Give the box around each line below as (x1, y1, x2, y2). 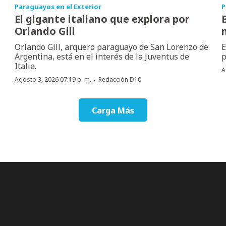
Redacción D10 (98, 75, 142, 84)
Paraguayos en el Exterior (15, 2, 102, 11)
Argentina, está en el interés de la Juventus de (15, 50, 190, 62)
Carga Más (92, 104, 134, 116)
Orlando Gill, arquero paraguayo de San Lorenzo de (15, 41, 209, 52)
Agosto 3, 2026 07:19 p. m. (15, 75, 92, 84)
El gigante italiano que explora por (15, 12, 190, 26)
